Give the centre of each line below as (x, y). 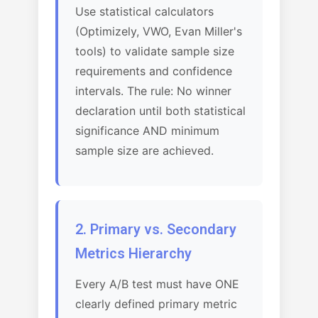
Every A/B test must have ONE (157, 284)
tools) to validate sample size (155, 51)
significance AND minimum (147, 131)
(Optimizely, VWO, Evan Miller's (159, 31)
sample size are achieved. (144, 150)
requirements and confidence (154, 71)
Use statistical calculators (144, 11)
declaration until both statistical (160, 111)
